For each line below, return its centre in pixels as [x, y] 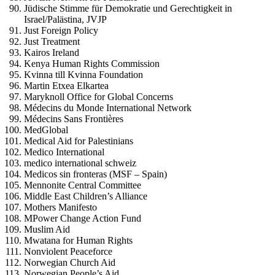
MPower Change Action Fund [83, 219]
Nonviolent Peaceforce [68, 252]
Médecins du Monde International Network [108, 108]
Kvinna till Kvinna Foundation [84, 75]
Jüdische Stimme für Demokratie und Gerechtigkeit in [128, 9]
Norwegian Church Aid [70, 263]
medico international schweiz [80, 163]
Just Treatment [52, 42]
